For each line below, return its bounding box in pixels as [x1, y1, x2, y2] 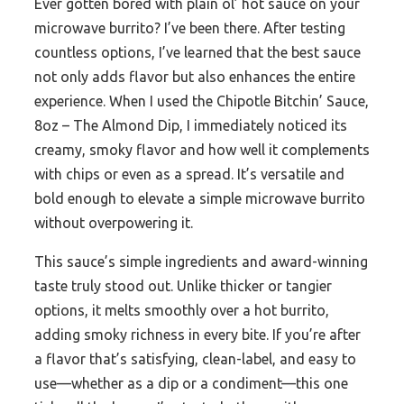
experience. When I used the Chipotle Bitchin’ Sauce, [34, 93, 369, 110]
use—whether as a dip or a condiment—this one [34, 375, 348, 392]
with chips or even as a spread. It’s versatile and [34, 166, 344, 183]
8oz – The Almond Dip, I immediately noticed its [34, 117, 347, 134]
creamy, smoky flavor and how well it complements [34, 142, 370, 159]
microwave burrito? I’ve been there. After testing [34, 20, 345, 37]
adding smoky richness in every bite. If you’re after [34, 326, 361, 344]
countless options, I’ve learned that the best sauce [34, 44, 361, 61]
